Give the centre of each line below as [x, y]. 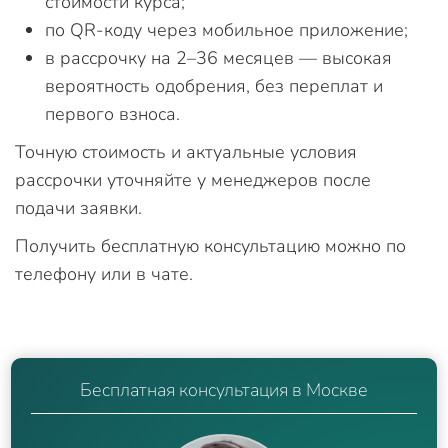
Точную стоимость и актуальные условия [186, 151]
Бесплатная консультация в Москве [224, 389]
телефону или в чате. [104, 273]
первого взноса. [112, 113]
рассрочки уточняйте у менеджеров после [193, 179]
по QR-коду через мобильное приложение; [226, 29]
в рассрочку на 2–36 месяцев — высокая [218, 57]
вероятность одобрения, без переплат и [214, 85]
